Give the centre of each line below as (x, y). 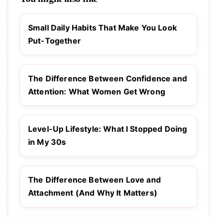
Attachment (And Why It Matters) (93, 193)
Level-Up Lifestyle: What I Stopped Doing (108, 129)
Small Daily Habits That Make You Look (102, 27)
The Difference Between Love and (94, 180)
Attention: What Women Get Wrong (97, 91)
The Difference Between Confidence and (108, 78)
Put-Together (54, 40)
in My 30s (47, 142)
